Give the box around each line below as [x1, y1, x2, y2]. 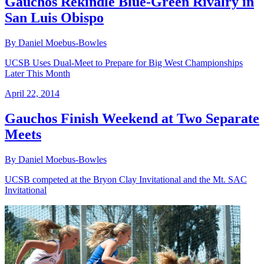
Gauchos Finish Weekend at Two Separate [5, 110, 259, 126]
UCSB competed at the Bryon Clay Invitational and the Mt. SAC [5, 174, 247, 184]
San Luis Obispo [5, 10, 104, 25]
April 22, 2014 [5, 88, 60, 98]
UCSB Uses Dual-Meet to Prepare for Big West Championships [5, 57, 243, 68]
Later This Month [5, 68, 70, 78]
